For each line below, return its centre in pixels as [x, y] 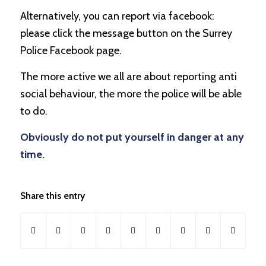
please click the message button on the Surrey [126, 33]
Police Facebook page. [71, 50]
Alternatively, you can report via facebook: [117, 16]
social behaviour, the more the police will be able [131, 94]
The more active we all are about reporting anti [128, 77]
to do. [34, 111]
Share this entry [52, 195]
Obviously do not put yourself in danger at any [132, 137]
